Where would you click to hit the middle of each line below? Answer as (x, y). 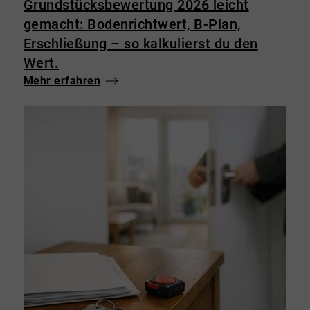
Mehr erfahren (62, 81)
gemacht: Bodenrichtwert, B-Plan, (132, 25)
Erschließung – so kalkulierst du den (140, 44)
